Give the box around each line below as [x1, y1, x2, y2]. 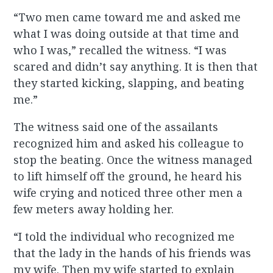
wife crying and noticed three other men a [13, 185, 243, 200]
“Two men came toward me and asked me [13, 10, 241, 25]
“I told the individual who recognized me [13, 229, 235, 244]
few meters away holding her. [13, 202, 174, 217]
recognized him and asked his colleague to [13, 136, 244, 151]
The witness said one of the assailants [13, 119, 219, 135]
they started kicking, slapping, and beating [13, 76, 245, 91]
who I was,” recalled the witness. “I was [13, 43, 227, 58]
